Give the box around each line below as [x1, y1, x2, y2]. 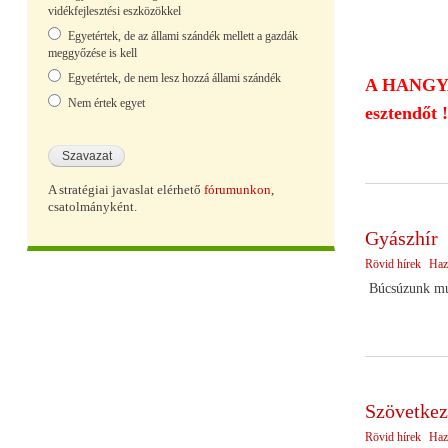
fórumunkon [204, 182, 271, 197]
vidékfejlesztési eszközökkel [48, 3, 181, 18]
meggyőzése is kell [48, 46, 137, 61]
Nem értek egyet [68, 96, 145, 111]
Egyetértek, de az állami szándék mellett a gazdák [68, 29, 298, 44]
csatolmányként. [48, 199, 137, 214]
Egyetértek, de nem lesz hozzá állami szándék [68, 71, 281, 86]
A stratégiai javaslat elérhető [48, 182, 204, 197]
